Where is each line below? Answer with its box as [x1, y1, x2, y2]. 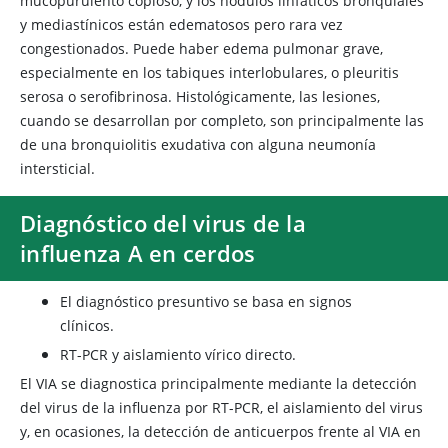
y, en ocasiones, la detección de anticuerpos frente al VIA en [20, 422, 421, 441]
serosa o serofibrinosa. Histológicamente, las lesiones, [20, 87, 380, 106]
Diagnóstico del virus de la [20, 208, 307, 238]
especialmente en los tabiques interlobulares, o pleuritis [20, 63, 399, 82]
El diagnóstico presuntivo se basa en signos [60, 292, 352, 311]
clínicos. [60, 316, 114, 335]
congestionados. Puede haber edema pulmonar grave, [20, 39, 383, 58]
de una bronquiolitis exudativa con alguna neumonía [20, 135, 376, 154]
